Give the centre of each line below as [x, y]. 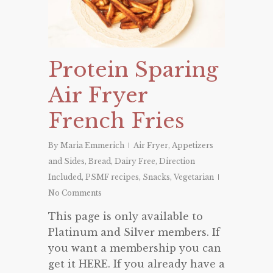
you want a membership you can [135, 248]
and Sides [66, 161]
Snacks [156, 177]
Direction [177, 161]
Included [65, 177]
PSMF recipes [112, 177]
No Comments [75, 193]
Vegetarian [194, 177]
